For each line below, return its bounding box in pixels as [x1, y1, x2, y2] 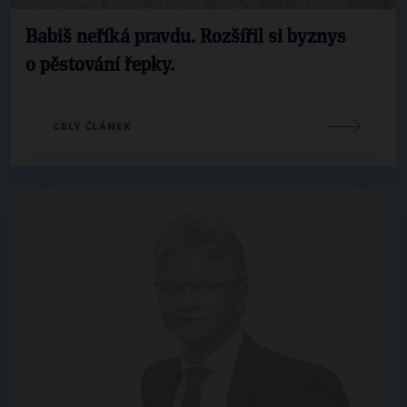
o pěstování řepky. [25, 55, 174, 74]
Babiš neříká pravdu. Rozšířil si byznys [25, 27, 346, 46]
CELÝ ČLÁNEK [53, 120, 132, 133]
